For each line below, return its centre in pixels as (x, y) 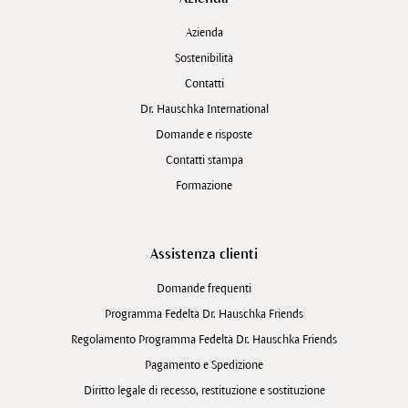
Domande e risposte (204, 134)
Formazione (204, 185)
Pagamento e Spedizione (204, 365)
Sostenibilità (204, 58)
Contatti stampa (204, 160)
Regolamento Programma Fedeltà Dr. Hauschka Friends (204, 339)
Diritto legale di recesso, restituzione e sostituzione (204, 390)
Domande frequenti (204, 288)
